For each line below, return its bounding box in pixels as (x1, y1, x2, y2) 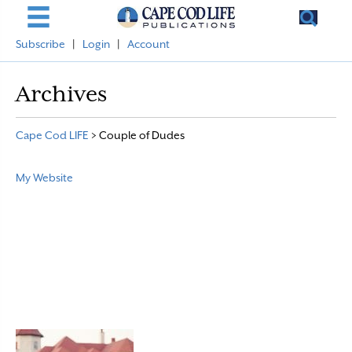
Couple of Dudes (99, 129, 185, 141)
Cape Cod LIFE (16, 129, 89, 141)
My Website (16, 171, 73, 184)
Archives (16, 81, 107, 106)
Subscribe (16, 38, 65, 50)
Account (127, 38, 170, 50)
